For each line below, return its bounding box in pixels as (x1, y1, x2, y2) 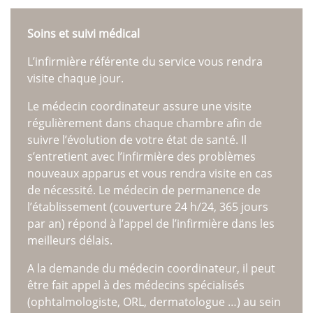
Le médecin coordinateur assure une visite (27, 99, 252, 114)
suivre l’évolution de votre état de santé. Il (27, 132, 247, 147)
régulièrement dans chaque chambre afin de (27, 115, 262, 131)
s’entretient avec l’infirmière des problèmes (27, 149, 256, 164)
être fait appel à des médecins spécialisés (27, 277, 245, 293)
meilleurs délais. (27, 233, 112, 248)
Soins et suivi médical (27, 26, 140, 41)
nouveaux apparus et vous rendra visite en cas (27, 166, 272, 181)
